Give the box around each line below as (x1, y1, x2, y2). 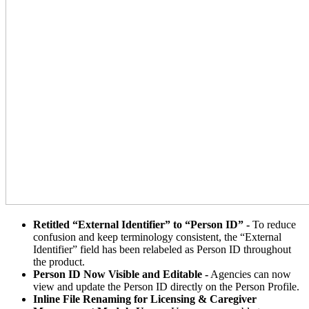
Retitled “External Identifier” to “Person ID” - (33, 219, 252, 231)
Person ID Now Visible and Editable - (33, 268, 208, 281)
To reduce (252, 219, 296, 231)
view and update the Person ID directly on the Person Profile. (33, 281, 299, 293)
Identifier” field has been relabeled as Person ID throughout (33, 243, 291, 256)
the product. (33, 256, 85, 268)
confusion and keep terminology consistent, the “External (33, 231, 281, 243)
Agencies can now (208, 268, 291, 281)
